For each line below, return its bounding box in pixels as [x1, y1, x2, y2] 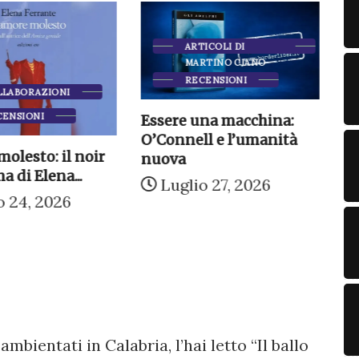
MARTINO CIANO [184, 57, 266, 69]
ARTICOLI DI [184, 41, 245, 53]
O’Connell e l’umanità [140, 131, 297, 150]
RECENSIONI [184, 75, 248, 87]
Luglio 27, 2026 [156, 175, 271, 196]
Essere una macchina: [140, 111, 294, 131]
